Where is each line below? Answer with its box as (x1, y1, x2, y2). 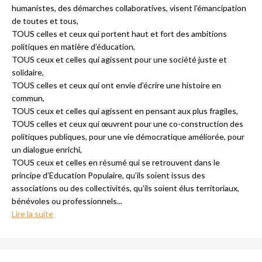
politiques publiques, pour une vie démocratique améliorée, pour (12, 132, 244, 142)
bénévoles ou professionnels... (12, 196, 122, 206)
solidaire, (12, 67, 44, 77)
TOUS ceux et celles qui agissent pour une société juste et (12, 54, 227, 64)
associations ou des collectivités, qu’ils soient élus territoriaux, (12, 183, 239, 193)
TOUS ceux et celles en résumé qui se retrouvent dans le (12, 157, 220, 167)
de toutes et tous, (12, 16, 78, 26)
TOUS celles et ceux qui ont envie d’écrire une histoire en (12, 80, 221, 90)
